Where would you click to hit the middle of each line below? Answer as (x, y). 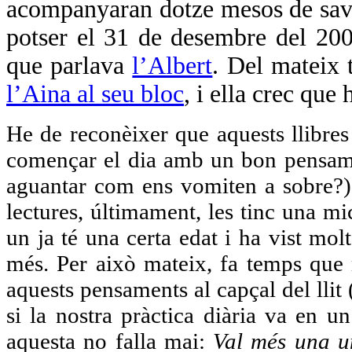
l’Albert (172, 66)
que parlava (70, 66)
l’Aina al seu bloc (95, 94)
